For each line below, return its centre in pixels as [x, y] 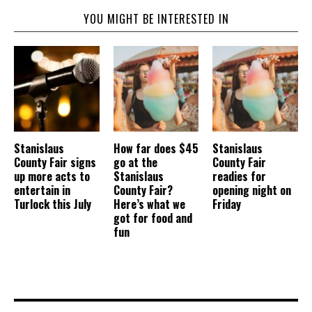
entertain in [42, 190]
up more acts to [52, 177]
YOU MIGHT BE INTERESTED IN [156, 19]
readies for [240, 177]
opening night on [252, 190]
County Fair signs [55, 163]
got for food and [153, 218]
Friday [227, 204]
